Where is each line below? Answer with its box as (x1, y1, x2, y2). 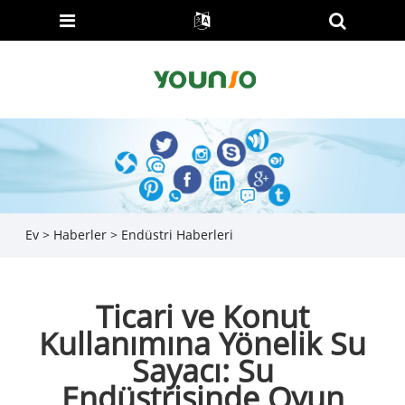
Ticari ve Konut (96, 295, 309, 337)
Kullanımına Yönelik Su (39, 322, 366, 364)
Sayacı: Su (131, 349, 274, 391)
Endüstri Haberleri (120, 226, 233, 244)
